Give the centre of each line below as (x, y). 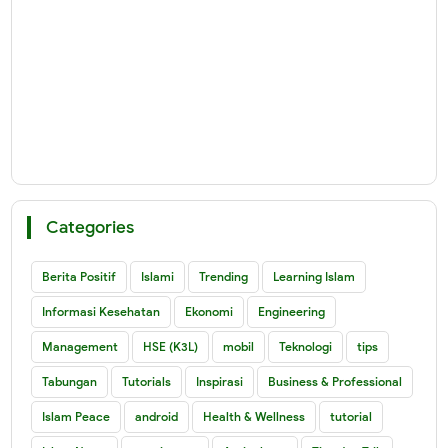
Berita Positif (79, 276)
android (157, 416)
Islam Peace (76, 416)
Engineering (292, 311)
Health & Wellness (254, 416)
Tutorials (147, 381)
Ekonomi (209, 311)
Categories (90, 227)
